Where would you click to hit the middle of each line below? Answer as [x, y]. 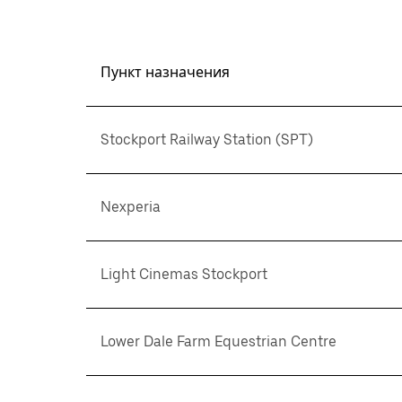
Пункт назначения [165, 72]
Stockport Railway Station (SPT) [207, 140]
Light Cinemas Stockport [184, 274]
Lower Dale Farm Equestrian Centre [218, 341]
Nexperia [131, 207]
